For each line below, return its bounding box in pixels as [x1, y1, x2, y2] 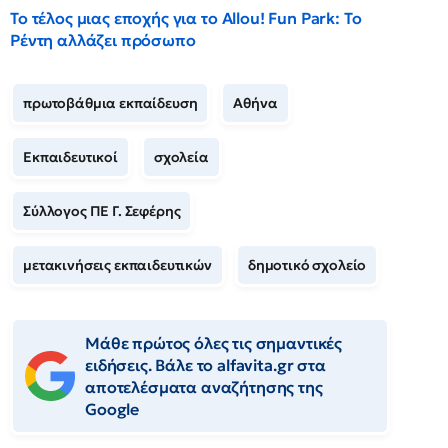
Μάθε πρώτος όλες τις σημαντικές [85, 333, 343, 354]
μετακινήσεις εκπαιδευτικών [23, 256, 212, 275]
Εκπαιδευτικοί [23, 148, 118, 167]
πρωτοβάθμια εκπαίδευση [23, 94, 198, 113]
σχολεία [153, 148, 209, 167]
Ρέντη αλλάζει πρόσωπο [10, 30, 196, 51]
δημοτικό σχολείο [247, 256, 367, 275]
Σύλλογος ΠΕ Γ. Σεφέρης [23, 202, 181, 221]
